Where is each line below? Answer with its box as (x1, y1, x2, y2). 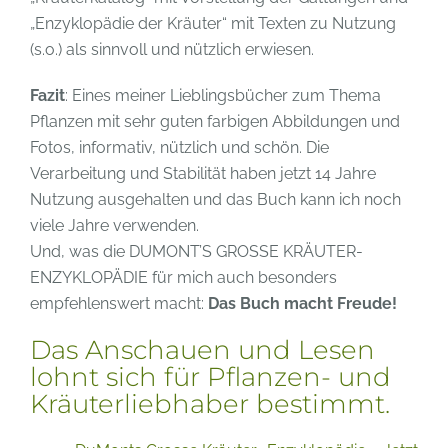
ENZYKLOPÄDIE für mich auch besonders (30, 267, 337, 287)
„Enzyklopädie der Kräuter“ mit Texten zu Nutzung (30, 13, 396, 33)
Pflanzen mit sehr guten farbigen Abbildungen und (30, 111, 400, 131)
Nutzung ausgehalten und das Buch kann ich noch (30, 189, 401, 209)
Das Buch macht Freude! (208, 293, 397, 313)
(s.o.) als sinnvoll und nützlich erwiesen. (30, 39, 314, 59)
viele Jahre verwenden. (30, 215, 199, 235)
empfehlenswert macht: (30, 293, 208, 313)
